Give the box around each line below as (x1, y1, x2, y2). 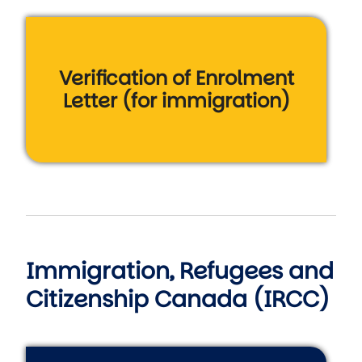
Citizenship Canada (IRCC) (26, 284, 330, 315)
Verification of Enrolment (58, 65, 294, 91)
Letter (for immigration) (62, 87, 290, 114)
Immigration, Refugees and (26, 255, 334, 287)
